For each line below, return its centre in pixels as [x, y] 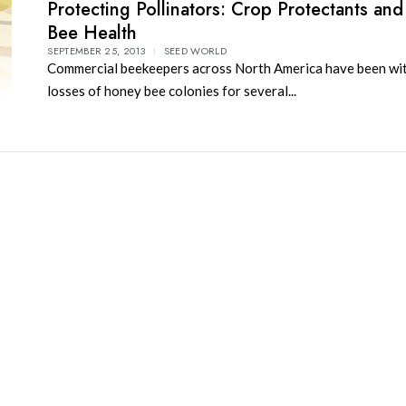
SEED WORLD [195, 50]
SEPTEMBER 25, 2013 [96, 50]
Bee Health [92, 33]
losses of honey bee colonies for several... [172, 90]
